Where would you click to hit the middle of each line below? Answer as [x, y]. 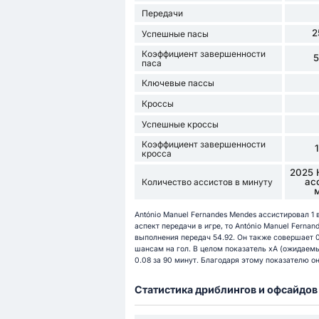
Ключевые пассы [178, 83]
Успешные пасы [175, 33]
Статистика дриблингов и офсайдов [226, 290]
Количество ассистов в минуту [207, 182]
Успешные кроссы [180, 124]
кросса [156, 153]
